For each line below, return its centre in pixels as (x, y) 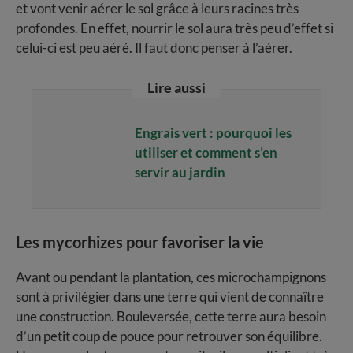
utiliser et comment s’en (206, 153)
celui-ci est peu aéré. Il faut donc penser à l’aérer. (154, 47)
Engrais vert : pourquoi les (213, 133)
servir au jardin (180, 173)
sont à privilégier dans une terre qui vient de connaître (170, 296)
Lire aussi (176, 87)
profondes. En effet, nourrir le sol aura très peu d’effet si (175, 28)
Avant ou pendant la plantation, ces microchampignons (171, 277)
